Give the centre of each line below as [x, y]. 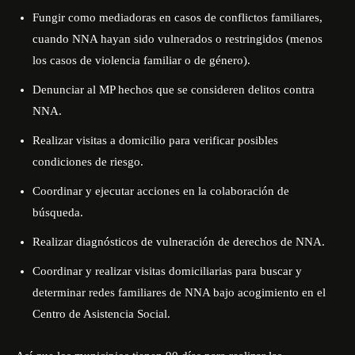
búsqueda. [58, 212]
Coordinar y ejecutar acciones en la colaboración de [161, 191]
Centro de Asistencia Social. [101, 314]
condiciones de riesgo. [88, 162]
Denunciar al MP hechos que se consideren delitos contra [174, 90]
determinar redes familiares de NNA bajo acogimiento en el [179, 292]
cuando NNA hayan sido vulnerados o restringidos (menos [177, 39]
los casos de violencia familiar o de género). [141, 60]
